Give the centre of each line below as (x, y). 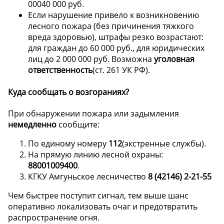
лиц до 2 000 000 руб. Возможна (91, 59)
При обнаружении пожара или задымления (93, 113)
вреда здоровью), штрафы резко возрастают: (116, 37)
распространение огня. (54, 217)
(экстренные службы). (164, 143)
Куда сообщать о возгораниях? (68, 92)
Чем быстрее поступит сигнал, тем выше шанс (98, 195)
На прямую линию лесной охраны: (95, 154)
